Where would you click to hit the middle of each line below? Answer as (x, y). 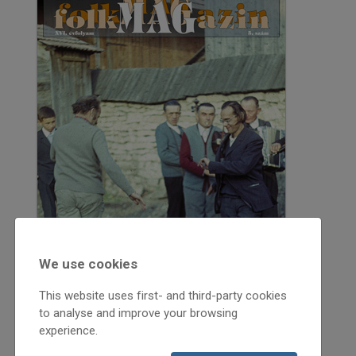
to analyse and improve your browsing (138, 313)
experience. (68, 331)
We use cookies (88, 264)
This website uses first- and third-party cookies (163, 296)
